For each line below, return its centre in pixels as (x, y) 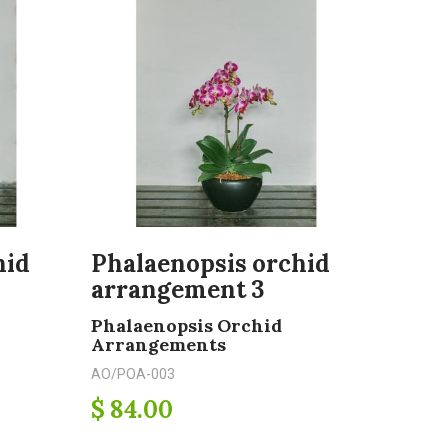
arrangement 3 (177, 289)
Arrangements (158, 344)
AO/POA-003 (133, 374)
